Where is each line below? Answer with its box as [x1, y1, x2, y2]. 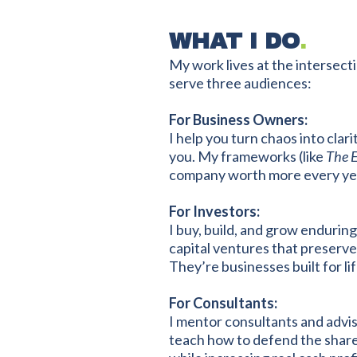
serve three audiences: [169, 74, 312, 92]
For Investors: [169, 202, 260, 220]
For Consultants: [169, 294, 277, 312]
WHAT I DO [169, 29, 300, 53]
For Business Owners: [169, 111, 308, 128]
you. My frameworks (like [169, 147, 326, 165]
